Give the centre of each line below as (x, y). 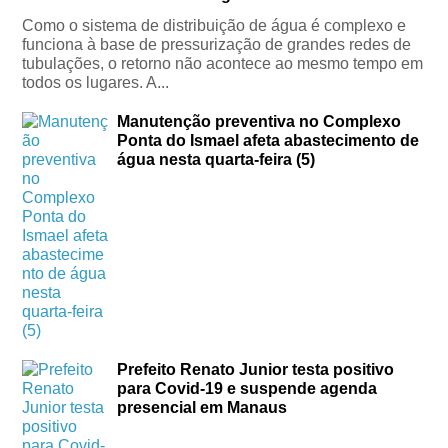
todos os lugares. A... (96, 83)
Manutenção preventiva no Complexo (259, 122)
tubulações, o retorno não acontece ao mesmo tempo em (223, 64)
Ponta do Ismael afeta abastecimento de (268, 141)
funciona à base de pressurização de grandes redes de (217, 45)
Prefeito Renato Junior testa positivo (256, 370)
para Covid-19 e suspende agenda (247, 389)
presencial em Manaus (202, 408)
